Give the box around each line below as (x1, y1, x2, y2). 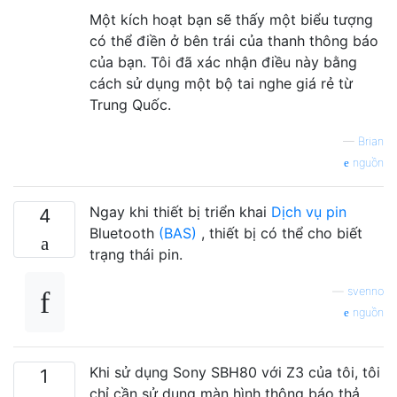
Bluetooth (90, 223, 159, 242)
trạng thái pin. (90, 245, 183, 263)
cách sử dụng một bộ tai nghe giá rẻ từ (90, 74, 353, 92)
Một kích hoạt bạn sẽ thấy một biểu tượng (90, 10, 373, 28)
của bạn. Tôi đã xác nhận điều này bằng (90, 52, 357, 71)
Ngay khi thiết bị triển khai (90, 202, 271, 221)
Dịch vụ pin (271, 202, 346, 221)
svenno (347, 284, 384, 298)
